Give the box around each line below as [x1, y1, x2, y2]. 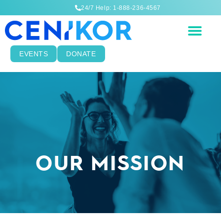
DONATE [66, 50, 96, 58]
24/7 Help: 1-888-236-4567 [81, 4, 161, 12]
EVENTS [19, 50, 48, 58]
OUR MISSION [36, 148, 185, 176]
